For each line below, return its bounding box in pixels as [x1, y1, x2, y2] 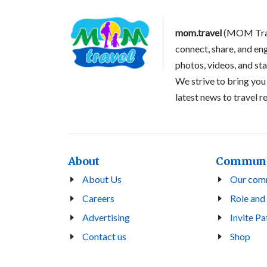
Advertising [82, 212, 130, 223]
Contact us [82, 231, 126, 243]
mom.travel [175, 27, 222, 39]
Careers [82, 193, 114, 204]
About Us [82, 173, 122, 185]
